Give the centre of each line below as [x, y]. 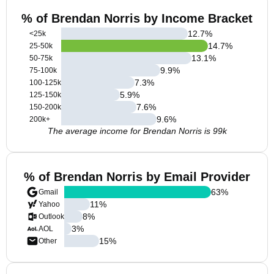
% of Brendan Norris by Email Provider [137, 177]
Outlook [51, 217]
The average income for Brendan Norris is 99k [137, 131]
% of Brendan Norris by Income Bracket [137, 18]
